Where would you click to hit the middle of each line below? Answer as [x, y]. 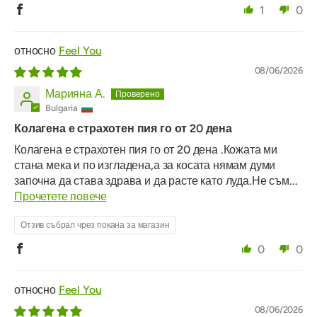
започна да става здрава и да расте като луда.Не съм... [156, 181]
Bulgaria [62, 108]
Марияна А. [75, 94]
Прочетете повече [60, 197]
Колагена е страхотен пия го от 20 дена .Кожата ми [146, 150]
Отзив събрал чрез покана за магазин [95, 225]
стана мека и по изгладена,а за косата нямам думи [145, 166]
